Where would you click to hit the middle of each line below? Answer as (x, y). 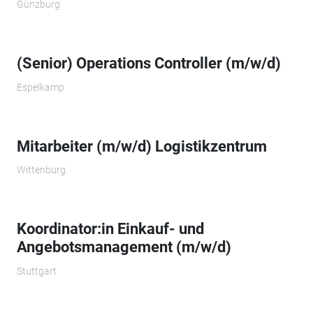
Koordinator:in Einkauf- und (110, 229)
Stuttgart (36, 271)
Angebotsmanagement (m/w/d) (124, 247)
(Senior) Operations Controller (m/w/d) (148, 64)
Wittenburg (41, 170)
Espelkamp (40, 87)
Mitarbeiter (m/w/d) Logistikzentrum (141, 146)
